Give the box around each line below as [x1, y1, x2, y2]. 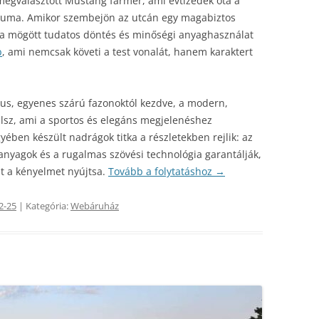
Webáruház [70, 199, 119, 212]
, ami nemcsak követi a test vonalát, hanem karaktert [2, 45, 253, 58]
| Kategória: [16, 199, 70, 212]
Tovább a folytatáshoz [108, 164, 215, 178]
